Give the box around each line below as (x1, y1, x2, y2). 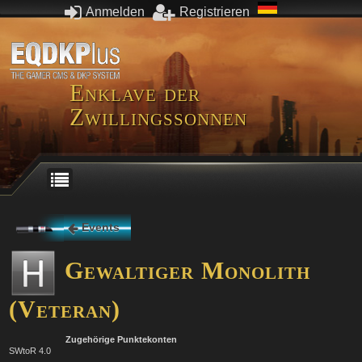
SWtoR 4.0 (9, 346, 51, 356)
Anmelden (83, 4, 145, 19)
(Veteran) (9, 296, 120, 322)
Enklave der (69, 78, 200, 106)
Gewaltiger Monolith (57, 256, 310, 284)
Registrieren (179, 4, 250, 19)
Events (81, 221, 120, 234)
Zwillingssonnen (69, 103, 247, 130)
